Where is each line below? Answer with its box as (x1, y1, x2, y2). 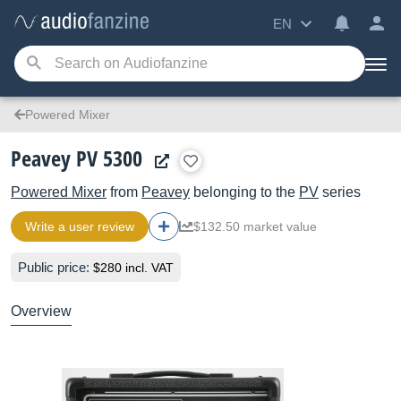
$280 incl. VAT (93, 260, 174, 275)
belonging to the (190, 184, 299, 200)
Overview (11, 303, 73, 319)
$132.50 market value (193, 219, 317, 234)
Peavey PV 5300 (11, 143, 142, 173)
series (319, 184, 361, 200)
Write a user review (25, 219, 134, 234)
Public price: (18, 260, 93, 275)
